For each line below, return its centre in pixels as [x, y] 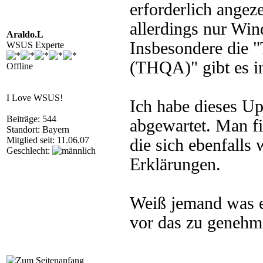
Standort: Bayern [38, 129]
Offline [20, 66]
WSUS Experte [35, 45]
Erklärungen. [175, 164]
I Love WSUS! [35, 98]
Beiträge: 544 [31, 119]
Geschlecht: [29, 151]
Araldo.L [25, 34]
